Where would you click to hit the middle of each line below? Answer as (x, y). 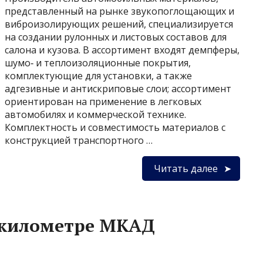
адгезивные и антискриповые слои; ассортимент (118, 89)
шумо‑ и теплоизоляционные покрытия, (98, 63)
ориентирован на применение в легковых (103, 102)
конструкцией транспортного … (79, 140)
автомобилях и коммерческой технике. (95, 114)
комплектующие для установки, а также (98, 76)
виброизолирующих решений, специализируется (119, 24)
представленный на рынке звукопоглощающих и (119, 11)
